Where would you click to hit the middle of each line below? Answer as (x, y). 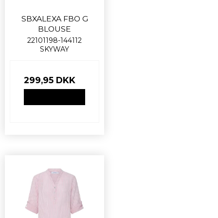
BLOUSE (54, 29)
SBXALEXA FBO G (54, 19)
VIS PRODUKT (54, 97)
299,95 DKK (50, 80)
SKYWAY (54, 49)
